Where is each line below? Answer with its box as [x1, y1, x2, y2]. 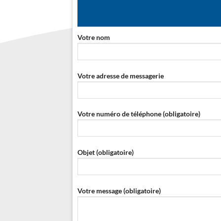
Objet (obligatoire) [77, 148, 134, 157]
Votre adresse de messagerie [77, 71, 164, 80]
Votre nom [77, 33, 110, 41]
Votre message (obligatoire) [77, 186, 161, 195]
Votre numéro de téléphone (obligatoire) [77, 110, 200, 118]
